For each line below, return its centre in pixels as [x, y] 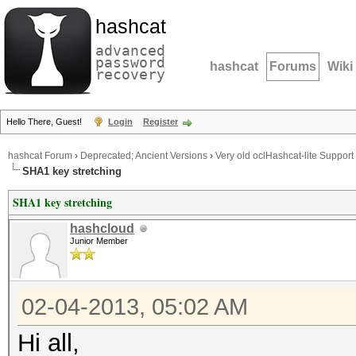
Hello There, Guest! [45, 122]
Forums [293, 66]
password [130, 62]
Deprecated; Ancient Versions [144, 156]
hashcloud [102, 228]
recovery [130, 74]
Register [161, 122]
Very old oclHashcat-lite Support [284, 156]
